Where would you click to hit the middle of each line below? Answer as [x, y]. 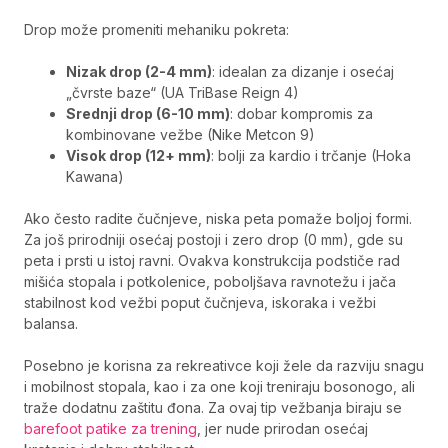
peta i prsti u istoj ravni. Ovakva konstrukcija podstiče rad [212, 260]
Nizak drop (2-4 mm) [139, 71]
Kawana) [95, 176]
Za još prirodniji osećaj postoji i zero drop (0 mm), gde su [213, 239]
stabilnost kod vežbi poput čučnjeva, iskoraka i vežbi [200, 302]
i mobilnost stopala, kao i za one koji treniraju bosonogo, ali [219, 386]
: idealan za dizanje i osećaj [303, 71]
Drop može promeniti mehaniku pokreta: [156, 29]
